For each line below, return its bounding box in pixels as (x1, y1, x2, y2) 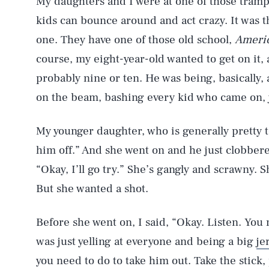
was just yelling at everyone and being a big (36, 234, 256, 249)
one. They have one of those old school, (36, 32, 235, 47)
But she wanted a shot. (36, 181, 148, 196)
